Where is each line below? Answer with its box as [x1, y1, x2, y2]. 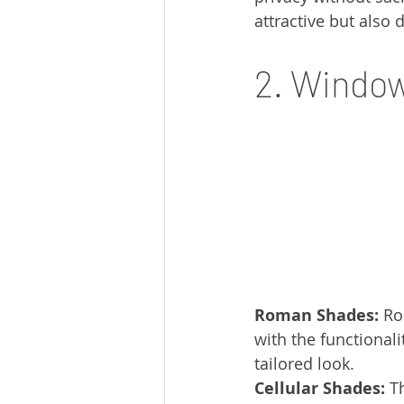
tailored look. [254, 353, 354, 375]
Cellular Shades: [254, 377, 385, 400]
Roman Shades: [254, 304, 379, 327]
